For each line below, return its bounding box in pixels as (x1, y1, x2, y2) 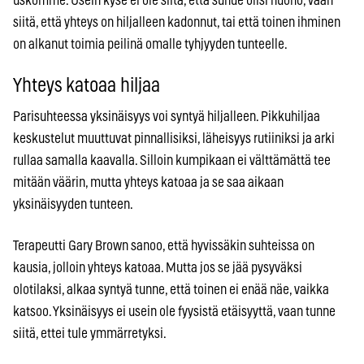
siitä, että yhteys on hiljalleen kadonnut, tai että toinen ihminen (13, 15, 340, 30)
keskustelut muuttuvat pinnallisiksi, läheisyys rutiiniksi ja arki (13, 132, 335, 146)
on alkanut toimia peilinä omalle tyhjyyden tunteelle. (13, 37, 288, 52)
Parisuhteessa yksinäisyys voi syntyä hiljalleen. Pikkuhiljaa (13, 110, 320, 124)
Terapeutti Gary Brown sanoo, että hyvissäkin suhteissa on (13, 239, 314, 253)
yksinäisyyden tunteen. (13, 197, 133, 212)
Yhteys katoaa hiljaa (13, 76, 160, 97)
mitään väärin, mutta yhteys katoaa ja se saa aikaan (13, 175, 284, 190)
